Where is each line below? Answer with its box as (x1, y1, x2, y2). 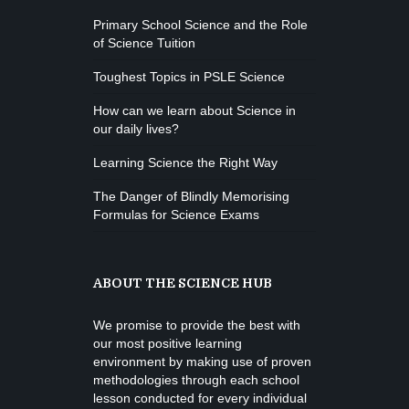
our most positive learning (93, 336, 242, 351)
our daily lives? (93, 121, 179, 136)
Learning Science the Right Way (93, 155, 278, 170)
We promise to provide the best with (93, 318, 300, 332)
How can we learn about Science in (93, 103, 296, 118)
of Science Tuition (93, 36, 195, 50)
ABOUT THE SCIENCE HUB (93, 276, 272, 290)
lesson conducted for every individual (93, 391, 307, 405)
